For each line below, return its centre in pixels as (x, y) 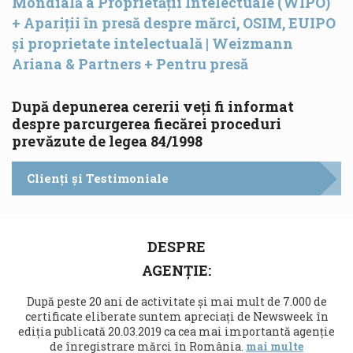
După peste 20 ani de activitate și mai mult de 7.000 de (176, 301)
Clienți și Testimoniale (98, 178)
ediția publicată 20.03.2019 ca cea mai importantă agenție (176, 331)
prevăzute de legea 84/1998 (107, 141)
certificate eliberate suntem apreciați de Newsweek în (176, 316)
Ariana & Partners (76, 64)
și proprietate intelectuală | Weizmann (152, 43)
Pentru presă (202, 64)
